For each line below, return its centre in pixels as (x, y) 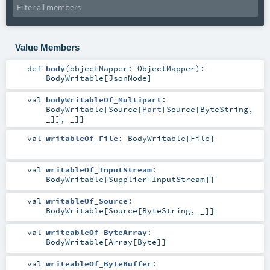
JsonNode (127, 78)
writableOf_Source (86, 200)
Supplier (127, 179)
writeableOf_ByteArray (96, 232)
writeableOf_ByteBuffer (99, 263)
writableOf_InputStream (99, 169)
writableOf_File (82, 138)
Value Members (47, 47)
